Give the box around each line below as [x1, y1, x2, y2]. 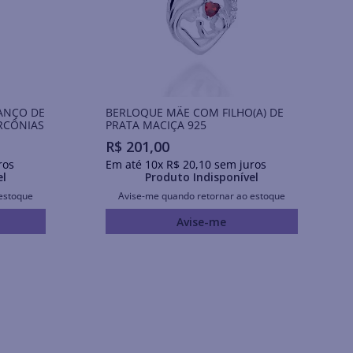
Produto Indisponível [144, 169, 258, 185]
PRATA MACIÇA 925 [105, 117, 206, 132]
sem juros [210, 157, 266, 173]
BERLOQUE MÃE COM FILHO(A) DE [105, 104, 284, 120]
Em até [105, 157, 145, 173]
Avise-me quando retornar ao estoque [117, 189, 285, 203]
